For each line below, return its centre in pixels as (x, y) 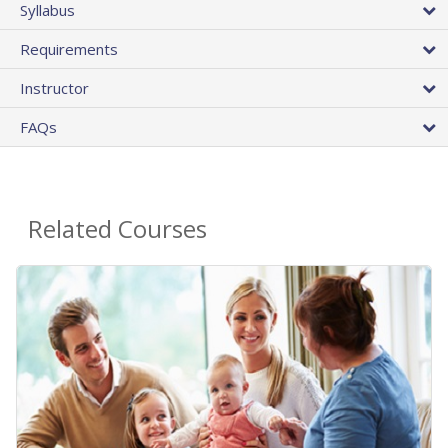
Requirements (69, 49)
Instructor (54, 88)
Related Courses (117, 229)
